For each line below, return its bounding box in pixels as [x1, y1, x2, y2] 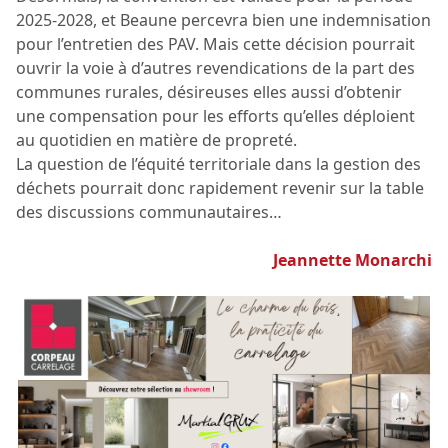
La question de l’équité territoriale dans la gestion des [16, 153, 421, 176]
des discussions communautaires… [16, 201, 282, 224]
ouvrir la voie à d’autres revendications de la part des [16, 57, 415, 80]
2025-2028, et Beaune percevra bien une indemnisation [16, 9, 431, 32]
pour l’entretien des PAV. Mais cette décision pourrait [16, 33, 415, 56]
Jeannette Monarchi [273, 249, 432, 272]
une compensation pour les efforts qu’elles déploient [16, 105, 415, 128]
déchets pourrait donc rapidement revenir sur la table [16, 177, 424, 200]
